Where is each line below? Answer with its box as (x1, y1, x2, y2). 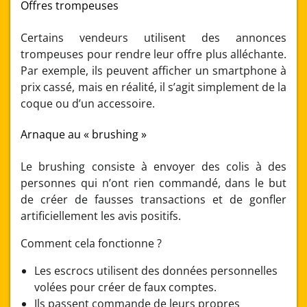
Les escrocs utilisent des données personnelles (34, 262, 278, 278)
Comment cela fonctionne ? (21, 235, 162, 251)
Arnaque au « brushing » (21, 127, 147, 143)
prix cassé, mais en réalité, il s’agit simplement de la (21, 79, 286, 95)
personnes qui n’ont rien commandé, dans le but (21, 175, 286, 191)
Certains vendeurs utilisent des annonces (21, 29, 286, 45)
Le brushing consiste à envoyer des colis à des (21, 158, 286, 174)
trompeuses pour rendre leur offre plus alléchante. (21, 46, 286, 62)
